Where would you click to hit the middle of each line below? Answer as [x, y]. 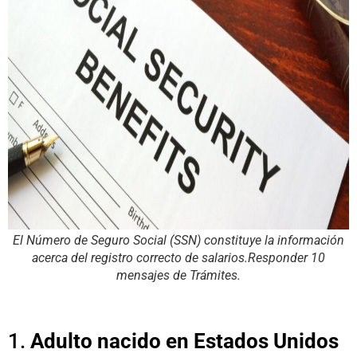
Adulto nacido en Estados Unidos [184, 341]
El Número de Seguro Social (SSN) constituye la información [178, 240]
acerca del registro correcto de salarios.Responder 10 [178, 258]
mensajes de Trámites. [178, 275]
